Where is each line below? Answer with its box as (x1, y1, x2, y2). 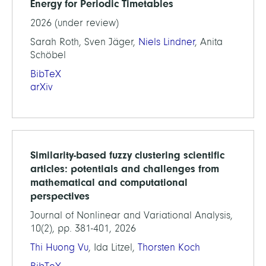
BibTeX (30, 68, 61, 80)
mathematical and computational (30, 176, 188, 188)
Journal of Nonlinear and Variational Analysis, (30, 210, 233, 221)
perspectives (30, 190, 90, 202)
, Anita (195, 36, 223, 47)
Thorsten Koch (138, 242, 200, 253)
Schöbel (30, 49, 66, 61)
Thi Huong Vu (30, 242, 88, 253)
